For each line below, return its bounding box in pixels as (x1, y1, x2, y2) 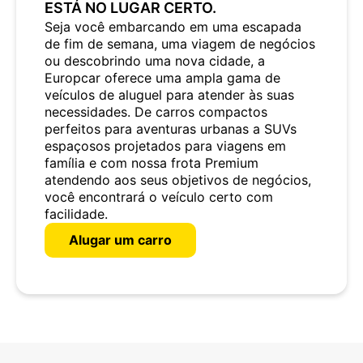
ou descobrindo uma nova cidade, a (45, 53, 265, 70)
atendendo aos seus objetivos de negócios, (45, 172, 311, 189)
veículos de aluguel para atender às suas (45, 87, 294, 104)
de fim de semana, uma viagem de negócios (45, 36, 315, 53)
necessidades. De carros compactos (45, 104, 267, 121)
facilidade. (45, 206, 108, 223)
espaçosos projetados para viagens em (45, 138, 286, 155)
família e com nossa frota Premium (45, 155, 258, 172)
